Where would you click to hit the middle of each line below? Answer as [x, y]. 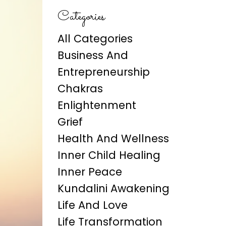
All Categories [95, 39]
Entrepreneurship [103, 72]
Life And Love [92, 205]
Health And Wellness [113, 138]
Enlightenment [97, 105]
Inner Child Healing [109, 155]
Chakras [80, 89]
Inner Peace [90, 172]
